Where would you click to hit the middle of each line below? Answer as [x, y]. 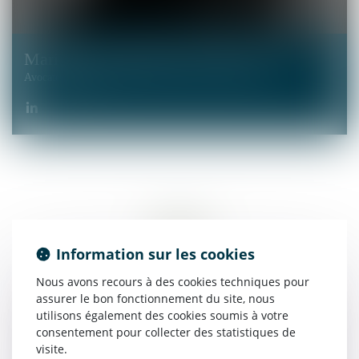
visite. [52, 349]
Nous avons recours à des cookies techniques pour [173, 282]
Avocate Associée [63, 77]
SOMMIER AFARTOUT [186, 59]
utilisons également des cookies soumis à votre [162, 315]
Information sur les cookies [155, 254]
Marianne [61, 59]
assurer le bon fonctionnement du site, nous [155, 298]
